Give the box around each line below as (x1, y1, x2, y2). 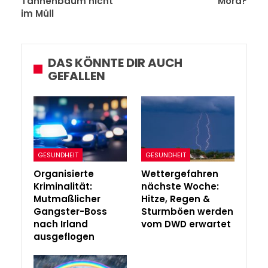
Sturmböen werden (141, 205, 233, 218)
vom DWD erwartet (141, 217, 231, 230)
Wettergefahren (141, 167, 218, 180)
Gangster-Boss (33, 205, 107, 218)
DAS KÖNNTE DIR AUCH (48, 54, 183, 71)
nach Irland (33, 217, 88, 230)
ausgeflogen (33, 230, 95, 243)
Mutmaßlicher (33, 192, 100, 205)
